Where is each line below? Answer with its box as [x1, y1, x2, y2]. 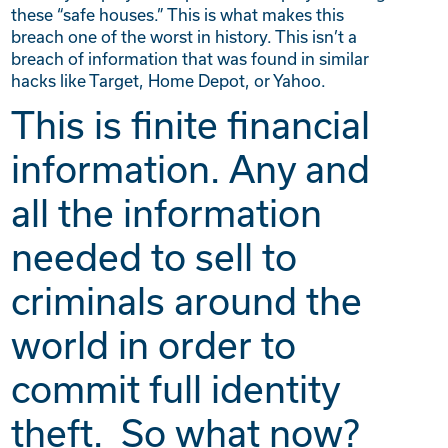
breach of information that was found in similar [11, 49, 370, 69]
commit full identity [11, 367, 341, 411]
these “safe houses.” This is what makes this [11, 5, 345, 25]
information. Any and [11, 147, 371, 191]
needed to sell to [11, 235, 298, 279]
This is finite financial [11, 103, 371, 147]
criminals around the [11, 279, 363, 323]
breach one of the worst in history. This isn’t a [11, 27, 358, 47]
